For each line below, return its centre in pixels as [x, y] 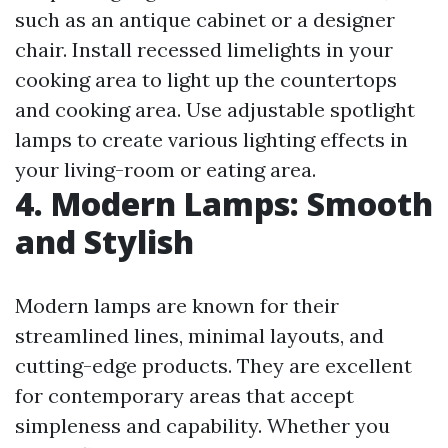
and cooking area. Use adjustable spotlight [215, 110]
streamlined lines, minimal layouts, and [199, 336]
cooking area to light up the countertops [206, 80]
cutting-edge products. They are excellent [213, 366]
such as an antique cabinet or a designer [205, 20]
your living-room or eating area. [165, 170]
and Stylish [104, 242]
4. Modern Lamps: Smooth [224, 204]
